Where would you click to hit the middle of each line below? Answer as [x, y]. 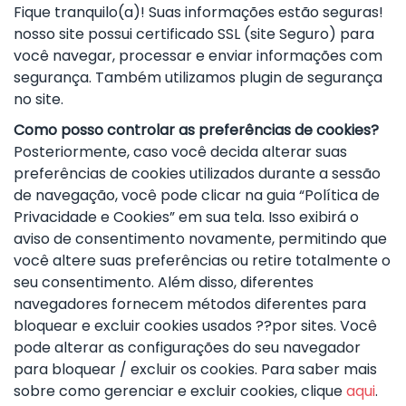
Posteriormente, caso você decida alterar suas [180, 151]
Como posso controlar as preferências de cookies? [196, 130]
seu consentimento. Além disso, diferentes [164, 282]
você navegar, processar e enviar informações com [198, 55]
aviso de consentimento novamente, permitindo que [200, 238]
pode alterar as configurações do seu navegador [187, 347]
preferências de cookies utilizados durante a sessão [197, 173]
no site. [39, 99]
